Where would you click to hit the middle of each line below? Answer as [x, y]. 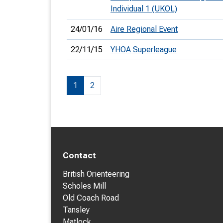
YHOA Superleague [144, 50]
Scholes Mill [84, 186]
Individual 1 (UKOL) [144, 9]
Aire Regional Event [144, 29]
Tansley [76, 210]
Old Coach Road [91, 198]
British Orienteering [96, 174]
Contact [79, 156]
